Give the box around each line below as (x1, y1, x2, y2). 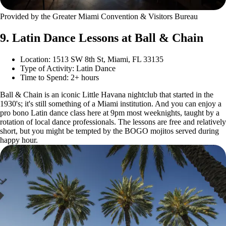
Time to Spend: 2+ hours (20, 73, 99, 82)
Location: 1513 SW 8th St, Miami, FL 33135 (20, 54, 163, 64)
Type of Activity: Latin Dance (20, 64, 116, 73)
